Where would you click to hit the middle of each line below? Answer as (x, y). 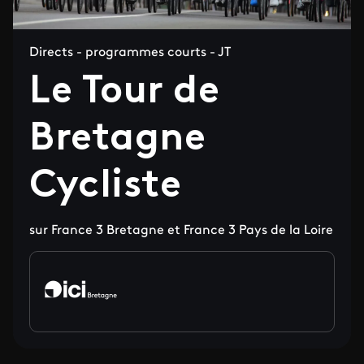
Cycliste (106, 187)
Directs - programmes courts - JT (130, 53)
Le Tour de (125, 93)
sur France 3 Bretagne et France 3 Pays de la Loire (181, 231)
